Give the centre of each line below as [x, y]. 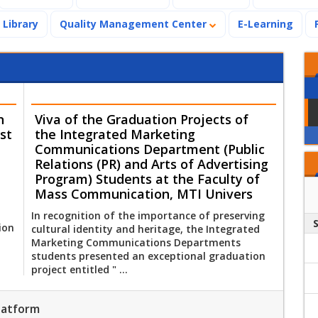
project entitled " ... [79, 269]
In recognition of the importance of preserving [148, 215]
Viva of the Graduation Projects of [142, 119]
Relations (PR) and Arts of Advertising [152, 164]
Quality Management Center [135, 23]
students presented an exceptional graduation [148, 256]
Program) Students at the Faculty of [147, 179]
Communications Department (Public [150, 149]
